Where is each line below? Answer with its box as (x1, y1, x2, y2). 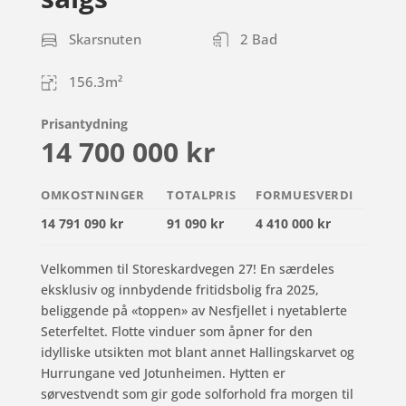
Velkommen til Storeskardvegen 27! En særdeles (41, 259, 334, 277)
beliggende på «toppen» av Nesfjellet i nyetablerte (41, 301, 347, 319)
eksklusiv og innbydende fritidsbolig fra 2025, (41, 280, 319, 298)
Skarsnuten (69, 30, 142, 49)
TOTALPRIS (167, 186, 237, 203)
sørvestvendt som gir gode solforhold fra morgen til (41, 384, 353, 402)
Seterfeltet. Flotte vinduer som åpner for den (41, 322, 313, 340)
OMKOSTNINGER (41, 186, 145, 203)
